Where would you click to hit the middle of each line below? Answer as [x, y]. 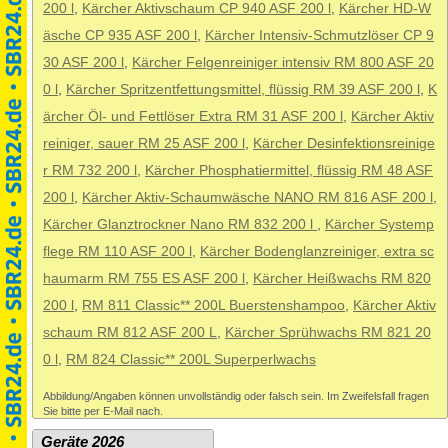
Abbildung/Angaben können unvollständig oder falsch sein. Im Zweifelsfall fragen [236, 395]
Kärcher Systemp [379, 224]
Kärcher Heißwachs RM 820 [342, 278]
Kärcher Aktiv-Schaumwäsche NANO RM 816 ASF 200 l [257, 197]
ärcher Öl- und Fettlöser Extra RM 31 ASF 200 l [193, 116]
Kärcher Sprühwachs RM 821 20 [328, 332]
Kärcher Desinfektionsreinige [344, 143]
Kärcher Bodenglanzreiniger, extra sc [317, 251]
